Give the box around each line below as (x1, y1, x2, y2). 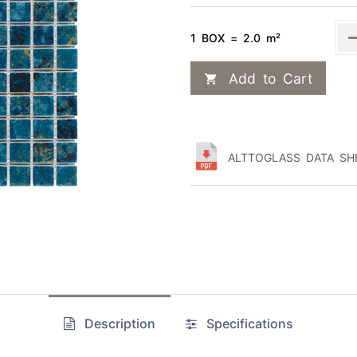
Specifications (200, 316, 294, 329)
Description (77, 316, 155, 329)
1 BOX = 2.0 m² (190, 31, 280, 43)
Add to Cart (222, 71, 312, 84)
